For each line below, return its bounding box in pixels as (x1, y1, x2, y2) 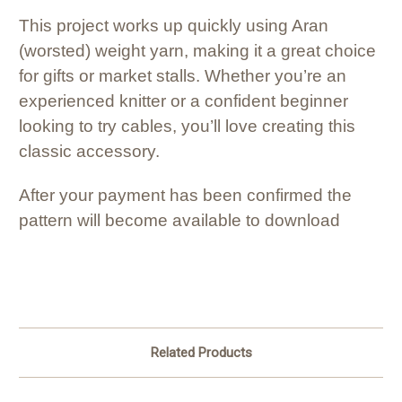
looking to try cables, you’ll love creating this (19, 117, 355, 136)
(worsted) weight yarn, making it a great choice (19, 41, 376, 61)
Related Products (150, 345, 252, 362)
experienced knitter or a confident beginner (19, 92, 348, 111)
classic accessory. (19, 142, 160, 162)
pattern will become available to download (19, 211, 340, 231)
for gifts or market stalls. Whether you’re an (19, 66, 346, 86)
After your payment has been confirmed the (19, 186, 352, 205)
